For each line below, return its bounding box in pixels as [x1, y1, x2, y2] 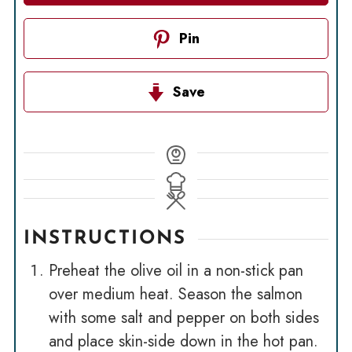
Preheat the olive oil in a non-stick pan [48, 259, 303, 283]
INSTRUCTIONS [23, 229, 186, 249]
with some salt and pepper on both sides [48, 306, 319, 330]
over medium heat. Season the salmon [48, 283, 302, 306]
